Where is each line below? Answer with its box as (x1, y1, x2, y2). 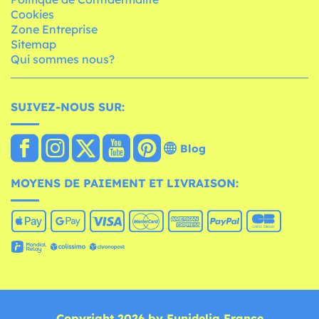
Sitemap (11, 37, 56, 52)
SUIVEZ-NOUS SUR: (11, 100, 125, 115)
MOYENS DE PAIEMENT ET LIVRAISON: (11, 176, 239, 191)
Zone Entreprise (11, 22, 98, 37)
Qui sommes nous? (11, 52, 115, 67)
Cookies (11, 7, 54, 22)
